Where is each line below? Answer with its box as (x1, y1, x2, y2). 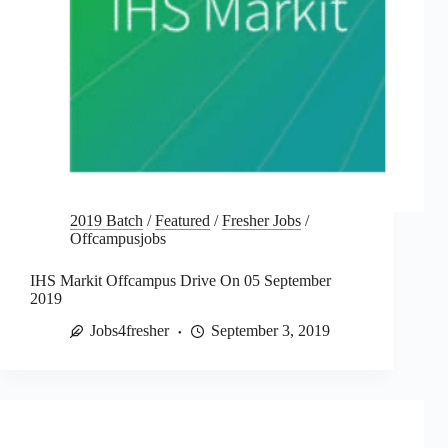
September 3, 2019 (211, 322, 330, 340)
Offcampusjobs (70, 229, 166, 247)
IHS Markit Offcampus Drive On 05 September (30, 271, 331, 289)
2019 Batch (70, 211, 143, 229)
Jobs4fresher (90, 322, 169, 340)
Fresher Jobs (222, 211, 301, 229)
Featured (155, 211, 210, 229)
